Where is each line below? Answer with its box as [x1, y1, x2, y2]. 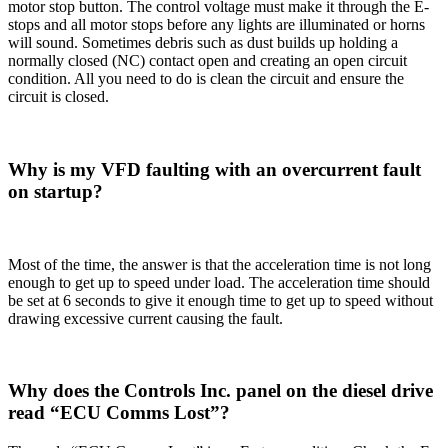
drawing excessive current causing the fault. [8, 309, 283, 327]
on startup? [8, 180, 103, 202]
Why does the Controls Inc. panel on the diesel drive [8, 380, 433, 402]
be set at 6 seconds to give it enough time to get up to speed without [8, 291, 433, 309]
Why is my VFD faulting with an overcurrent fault [8, 158, 421, 180]
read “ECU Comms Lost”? [8, 402, 230, 424]
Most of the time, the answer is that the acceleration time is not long [8, 255, 431, 273]
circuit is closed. [8, 88, 109, 106]
